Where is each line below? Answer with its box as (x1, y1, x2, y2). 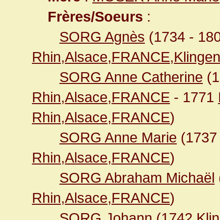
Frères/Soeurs (48, 8, 143, 25)
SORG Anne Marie (59, 129, 177, 145)
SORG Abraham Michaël (59, 169, 215, 186)
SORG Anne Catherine (59, 69, 203, 85)
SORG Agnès (59, 28, 145, 45)
